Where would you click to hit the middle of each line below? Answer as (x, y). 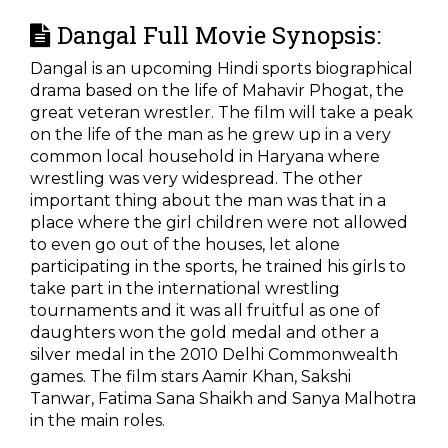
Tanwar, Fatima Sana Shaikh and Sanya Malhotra (223, 399)
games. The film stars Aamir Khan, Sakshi (190, 377)
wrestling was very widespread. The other (196, 179)
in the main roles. (97, 421)
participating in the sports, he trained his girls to (218, 267)
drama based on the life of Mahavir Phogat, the (217, 91)
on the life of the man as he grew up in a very (210, 135)
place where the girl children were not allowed (219, 223)
